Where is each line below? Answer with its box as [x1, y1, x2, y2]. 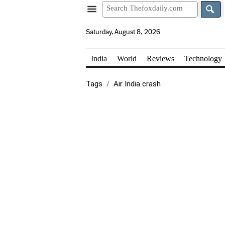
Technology [184, 54, 222, 63]
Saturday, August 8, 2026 [85, 28, 160, 36]
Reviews [146, 54, 174, 63]
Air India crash [113, 79, 161, 88]
